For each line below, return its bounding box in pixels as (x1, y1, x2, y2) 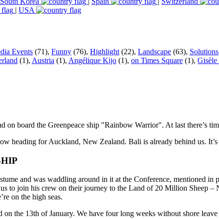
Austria (32, 56, 54, 65)
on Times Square (131, 56, 183, 65)
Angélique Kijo (68, 56, 116, 65)
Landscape (138, 47, 171, 56)
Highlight (90, 47, 119, 56)
